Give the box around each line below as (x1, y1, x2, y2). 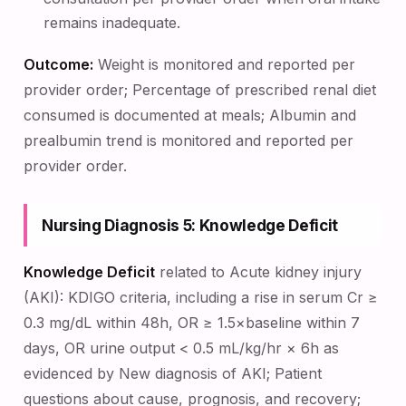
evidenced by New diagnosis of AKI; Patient (24, 364, 322, 382)
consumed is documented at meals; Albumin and (24, 106, 356, 124)
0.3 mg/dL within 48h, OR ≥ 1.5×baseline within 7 (24, 314, 360, 332)
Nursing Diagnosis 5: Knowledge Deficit (42, 216, 338, 235)
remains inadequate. (43, 14, 181, 32)
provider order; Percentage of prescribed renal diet (24, 81, 376, 99)
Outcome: (24, 55, 93, 73)
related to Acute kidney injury (155, 263, 362, 281)
